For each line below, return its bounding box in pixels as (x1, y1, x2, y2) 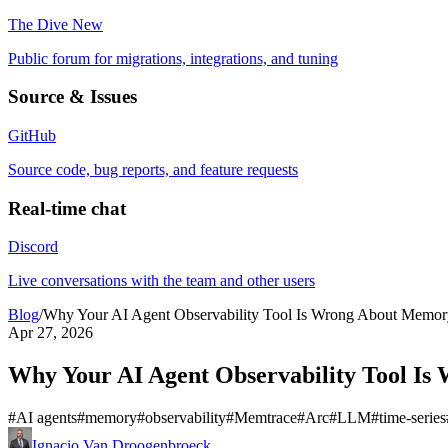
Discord (8, 238, 58, 256)
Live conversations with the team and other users (8, 272, 315, 290)
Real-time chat (8, 197, 126, 219)
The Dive (8, 15, 72, 33)
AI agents (16, 409, 77, 427)
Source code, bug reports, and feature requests (8, 160, 298, 178)
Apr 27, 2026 (8, 324, 93, 342)
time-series (379, 409, 446, 427)
